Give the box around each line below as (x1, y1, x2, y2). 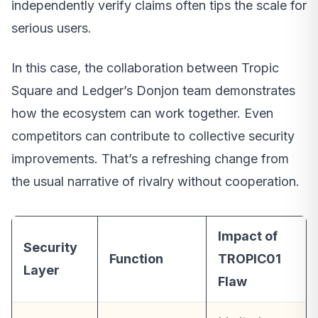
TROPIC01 (218, 251, 281, 266)
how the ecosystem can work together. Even (11, 105, 273, 121)
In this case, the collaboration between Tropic (11, 60, 279, 75)
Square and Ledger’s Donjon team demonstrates (11, 82, 295, 98)
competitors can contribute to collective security (11, 128, 295, 143)
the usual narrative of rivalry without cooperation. (11, 173, 300, 189)
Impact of (218, 228, 278, 243)
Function (109, 251, 163, 266)
